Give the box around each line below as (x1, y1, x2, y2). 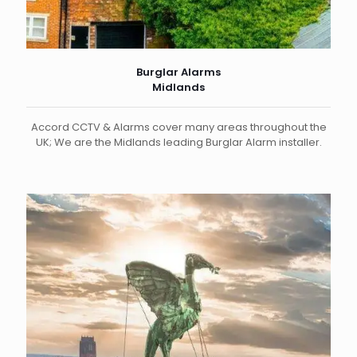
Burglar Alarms (136, 64, 221, 80)
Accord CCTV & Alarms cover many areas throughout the (30, 119, 327, 135)
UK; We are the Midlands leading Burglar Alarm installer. (35, 134, 322, 150)
